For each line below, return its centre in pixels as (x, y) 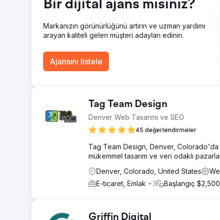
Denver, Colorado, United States (149, 171)
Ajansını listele (76, 61)
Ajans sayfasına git (84, 21)
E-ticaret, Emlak (122, 183)
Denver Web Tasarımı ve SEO (136, 117)
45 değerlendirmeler (166, 130)
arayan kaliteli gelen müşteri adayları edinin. (113, 35)
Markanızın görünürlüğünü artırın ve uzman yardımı (124, 26)
